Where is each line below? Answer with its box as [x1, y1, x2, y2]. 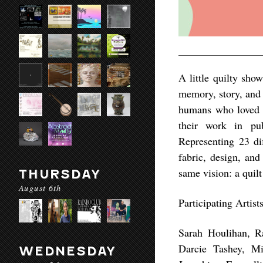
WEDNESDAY [19, 244, 117, 258]
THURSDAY [19, 167, 101, 181]
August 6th [19, 182, 62, 193]
